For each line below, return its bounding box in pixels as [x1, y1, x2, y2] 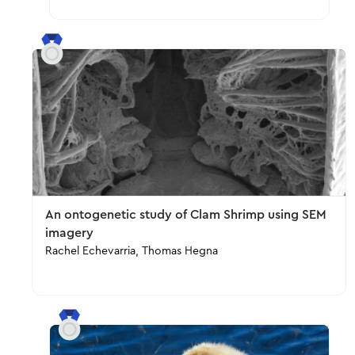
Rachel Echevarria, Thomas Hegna [45, 246, 218, 257]
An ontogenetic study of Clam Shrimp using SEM [45, 208, 326, 221]
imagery [45, 227, 94, 239]
